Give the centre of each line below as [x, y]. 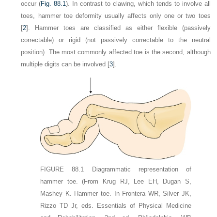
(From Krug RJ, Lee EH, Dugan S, [137, 182]
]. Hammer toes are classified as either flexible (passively [118, 28]
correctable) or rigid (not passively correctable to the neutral [116, 40]
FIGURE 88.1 [62, 170]
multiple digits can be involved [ [65, 64]
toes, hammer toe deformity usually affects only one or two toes [116, 16]
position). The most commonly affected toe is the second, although [116, 52]
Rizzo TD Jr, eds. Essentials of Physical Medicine [116, 206]
